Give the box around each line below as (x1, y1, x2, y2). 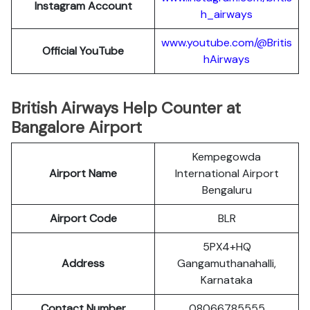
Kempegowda (192, 149, 261, 164)
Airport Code (49, 211, 117, 226)
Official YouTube (42, 44, 124, 58)
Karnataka (201, 273, 253, 287)
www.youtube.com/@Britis (161, 35, 292, 50)
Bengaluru (201, 183, 252, 197)
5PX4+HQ (202, 239, 251, 254)
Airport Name (49, 166, 117, 181)
